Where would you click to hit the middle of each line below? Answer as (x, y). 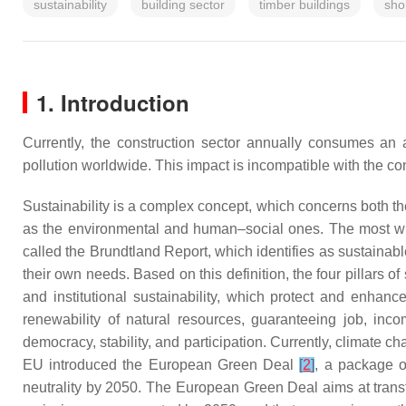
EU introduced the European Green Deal (161, 365)
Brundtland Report (148, 251)
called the (56, 251)
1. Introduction (113, 102)
